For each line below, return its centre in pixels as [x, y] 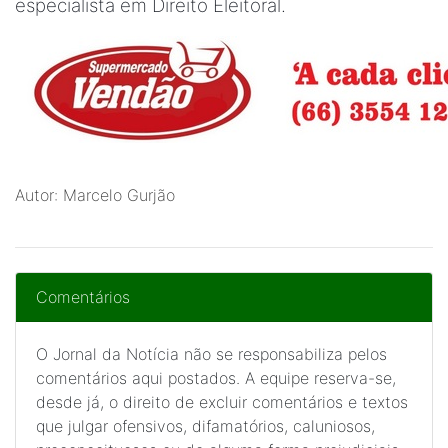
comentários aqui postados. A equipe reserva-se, [216, 378]
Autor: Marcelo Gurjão [95, 195]
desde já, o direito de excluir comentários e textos [222, 402]
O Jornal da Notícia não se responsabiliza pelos [211, 354]
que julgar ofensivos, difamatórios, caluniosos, [205, 426]
